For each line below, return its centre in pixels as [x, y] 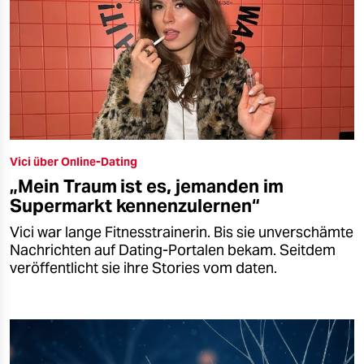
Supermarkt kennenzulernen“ [135, 206]
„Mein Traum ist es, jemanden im [147, 186]
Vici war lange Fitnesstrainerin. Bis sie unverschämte [182, 233]
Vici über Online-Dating [74, 162]
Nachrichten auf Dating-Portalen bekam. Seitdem [173, 251]
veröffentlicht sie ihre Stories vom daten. [143, 269]
